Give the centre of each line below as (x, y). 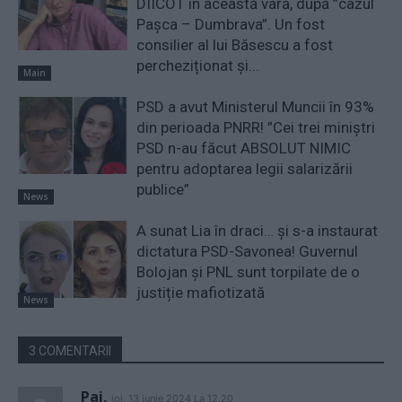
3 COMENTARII (70, 351)
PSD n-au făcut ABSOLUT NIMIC (244, 148)
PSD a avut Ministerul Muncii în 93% (256, 107)
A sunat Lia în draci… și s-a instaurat (258, 231)
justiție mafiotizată (201, 293)
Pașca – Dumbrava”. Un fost (231, 24)
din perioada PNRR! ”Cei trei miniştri (256, 127)
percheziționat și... (198, 66)
